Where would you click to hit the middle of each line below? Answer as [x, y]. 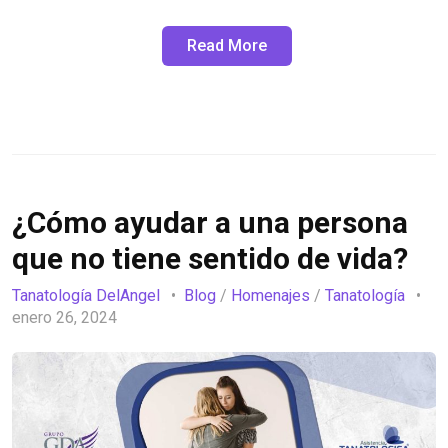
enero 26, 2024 [66, 317]
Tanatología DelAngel [86, 295]
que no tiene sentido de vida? [210, 259]
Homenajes [270, 295]
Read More [227, 46]
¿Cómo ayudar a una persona [210, 223]
